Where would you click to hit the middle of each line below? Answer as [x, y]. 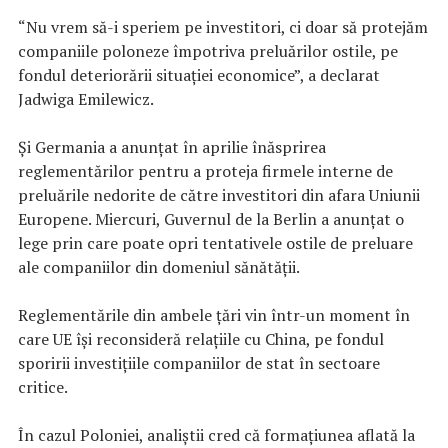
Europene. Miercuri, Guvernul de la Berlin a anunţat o [211, 219]
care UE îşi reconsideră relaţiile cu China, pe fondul [201, 339]
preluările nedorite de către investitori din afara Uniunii [219, 195]
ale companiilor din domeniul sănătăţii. [159, 267]
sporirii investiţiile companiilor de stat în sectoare [199, 363]
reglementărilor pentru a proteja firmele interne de [205, 171]
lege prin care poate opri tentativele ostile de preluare [215, 243]
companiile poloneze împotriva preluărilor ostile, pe [208, 51]
